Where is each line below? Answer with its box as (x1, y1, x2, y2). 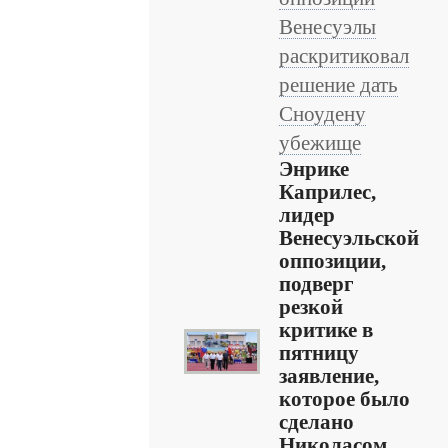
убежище (279, 132, 361, 154)
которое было (279, 388, 410, 410)
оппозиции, (279, 250, 386, 272)
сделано (279, 411, 354, 433)
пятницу (279, 342, 359, 364)
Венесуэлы (279, 16, 376, 38)
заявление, (279, 365, 379, 387)
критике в (279, 319, 373, 341)
